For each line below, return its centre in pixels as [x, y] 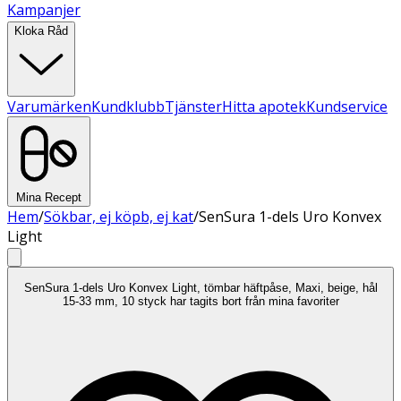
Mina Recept [49, 197]
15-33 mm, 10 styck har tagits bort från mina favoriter [200, 302]
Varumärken [49, 107]
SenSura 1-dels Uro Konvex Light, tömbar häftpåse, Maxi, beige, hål [200, 288]
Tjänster [193, 107]
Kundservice [347, 107]
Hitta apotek [264, 107]
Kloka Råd [41, 31]
